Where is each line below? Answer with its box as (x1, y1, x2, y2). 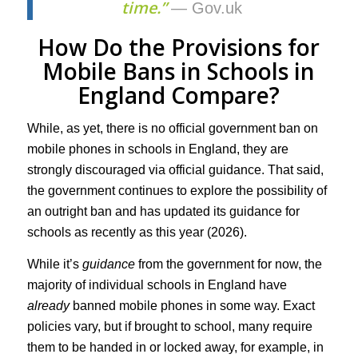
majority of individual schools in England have (26, 277, 287, 292)
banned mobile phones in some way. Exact (69, 298, 315, 312)
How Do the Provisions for (38, 32, 320, 63)
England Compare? (78, 80, 280, 111)
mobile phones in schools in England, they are (26, 142, 288, 157)
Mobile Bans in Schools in (42, 56, 316, 87)
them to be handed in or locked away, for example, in (26, 340, 324, 354)
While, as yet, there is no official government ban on (26, 121, 318, 136)
